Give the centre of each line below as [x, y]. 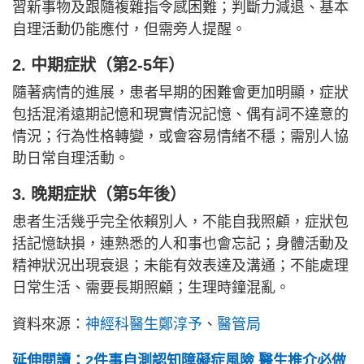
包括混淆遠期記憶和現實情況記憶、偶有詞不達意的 [180, 115]
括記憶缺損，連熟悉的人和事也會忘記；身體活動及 [180, 244]
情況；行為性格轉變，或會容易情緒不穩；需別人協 [180, 137]
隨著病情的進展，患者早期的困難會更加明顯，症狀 [180, 93]
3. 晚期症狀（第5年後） [99, 195]
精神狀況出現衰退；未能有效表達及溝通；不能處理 [180, 266]
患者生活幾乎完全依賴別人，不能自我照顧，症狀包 [180, 222]
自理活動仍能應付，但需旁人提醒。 [129, 30]
